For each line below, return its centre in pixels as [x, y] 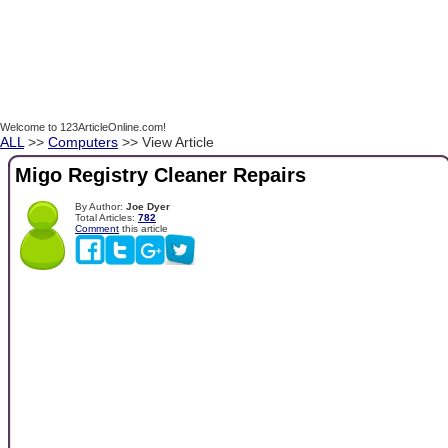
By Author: [100, 206]
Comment [97, 228]
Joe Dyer [148, 206]
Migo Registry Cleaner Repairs [160, 175]
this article [143, 228]
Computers [83, 142]
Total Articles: [106, 217]
